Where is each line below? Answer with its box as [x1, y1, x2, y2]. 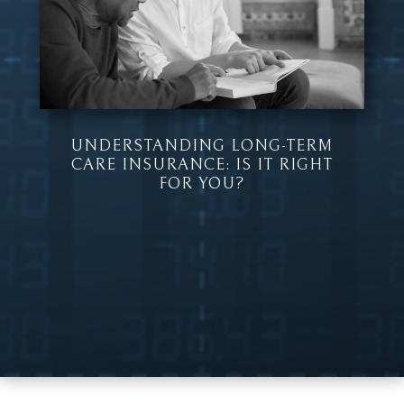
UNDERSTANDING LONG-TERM [70, 135, 334, 155]
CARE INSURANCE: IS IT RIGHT [70, 154, 333, 174]
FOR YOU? [159, 173, 245, 193]
